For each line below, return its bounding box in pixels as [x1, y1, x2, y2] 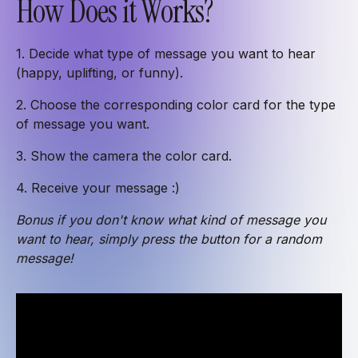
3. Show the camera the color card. [16, 147, 232, 164]
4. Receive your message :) [16, 179, 180, 196]
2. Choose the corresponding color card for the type [16, 96, 336, 113]
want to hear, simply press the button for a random [16, 230, 322, 247]
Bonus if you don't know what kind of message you [16, 211, 326, 228]
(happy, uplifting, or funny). [16, 64, 183, 81]
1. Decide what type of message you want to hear [16, 45, 316, 62]
